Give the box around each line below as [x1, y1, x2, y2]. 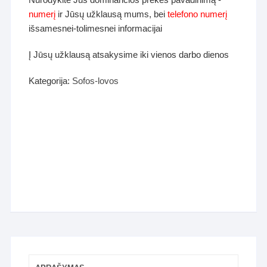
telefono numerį [167, 9, 228, 20]
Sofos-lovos [72, 76, 119, 86]
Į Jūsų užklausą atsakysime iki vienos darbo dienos [29, 49, 229, 60]
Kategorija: [29, 76, 73, 86]
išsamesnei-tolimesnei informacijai [29, 23, 163, 34]
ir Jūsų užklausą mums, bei [55, 9, 168, 20]
